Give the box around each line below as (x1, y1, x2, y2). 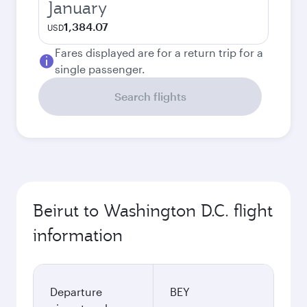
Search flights (114, 90, 186, 103)
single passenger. (55, 62, 145, 75)
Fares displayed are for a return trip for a (55, 46, 263, 59)
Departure (50, 285, 102, 298)
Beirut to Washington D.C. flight (33, 199, 273, 221)
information (33, 224, 123, 246)
